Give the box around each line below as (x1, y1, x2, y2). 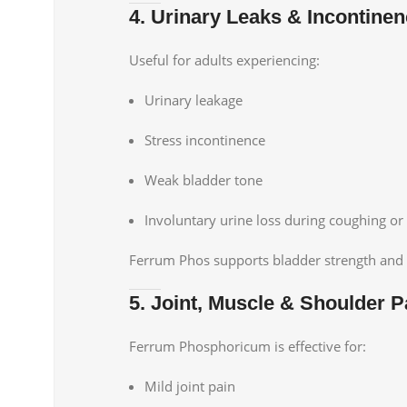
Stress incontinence (144, 130, 265, 149)
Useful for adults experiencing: (129, 50, 320, 69)
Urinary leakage (144, 90, 243, 109)
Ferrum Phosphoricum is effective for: (129, 336, 366, 355)
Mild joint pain (144, 376, 235, 395)
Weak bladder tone (144, 170, 263, 189)
